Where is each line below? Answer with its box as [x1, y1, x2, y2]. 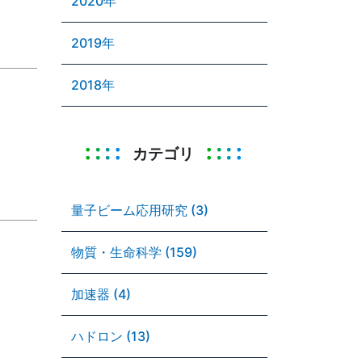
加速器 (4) [71, 286, 131, 302]
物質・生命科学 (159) [71, 244, 197, 260]
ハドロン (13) [71, 328, 150, 344]
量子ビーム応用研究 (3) [71, 202, 208, 218]
